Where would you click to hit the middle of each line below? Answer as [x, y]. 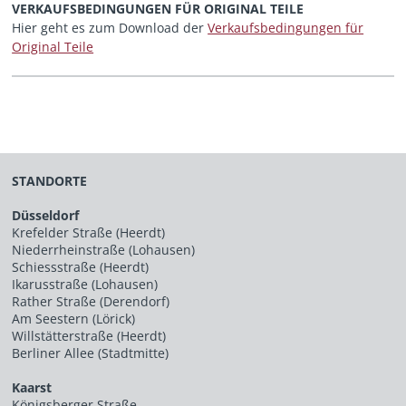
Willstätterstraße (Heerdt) [89, 335]
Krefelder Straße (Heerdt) [89, 232]
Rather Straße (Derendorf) [91, 301]
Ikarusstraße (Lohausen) [85, 284]
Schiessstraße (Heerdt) [81, 266]
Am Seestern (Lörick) [74, 318]
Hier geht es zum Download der [110, 28]
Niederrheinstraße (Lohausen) [104, 249]
